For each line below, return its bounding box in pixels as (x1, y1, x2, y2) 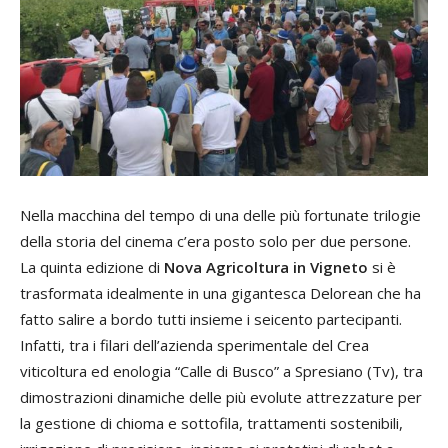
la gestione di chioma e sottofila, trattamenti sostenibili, (20, 413, 403, 434)
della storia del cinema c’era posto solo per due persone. (20, 231, 411, 252)
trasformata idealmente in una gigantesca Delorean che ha (20, 283, 421, 304)
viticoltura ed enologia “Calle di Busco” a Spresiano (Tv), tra (20, 361, 423, 382)
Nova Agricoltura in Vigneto (164, 257, 368, 278)
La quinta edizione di (20, 257, 164, 278)
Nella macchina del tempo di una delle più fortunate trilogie (20, 205, 421, 226)
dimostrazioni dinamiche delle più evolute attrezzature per (20, 387, 422, 408)
